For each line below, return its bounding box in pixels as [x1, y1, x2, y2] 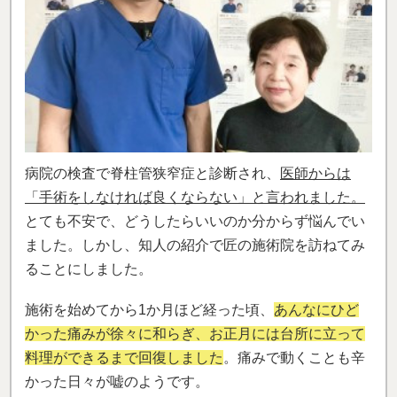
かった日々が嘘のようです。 [25, 373, 209, 389]
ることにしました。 [25, 261, 152, 276]
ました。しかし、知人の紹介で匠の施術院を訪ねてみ [25, 237, 365, 253]
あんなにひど [274, 301, 359, 317]
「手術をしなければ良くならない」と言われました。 [25, 189, 365, 205]
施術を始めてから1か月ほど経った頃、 [25, 301, 274, 317]
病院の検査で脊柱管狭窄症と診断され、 [25, 165, 280, 181]
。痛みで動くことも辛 [223, 349, 365, 365]
